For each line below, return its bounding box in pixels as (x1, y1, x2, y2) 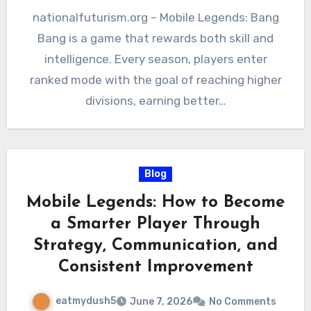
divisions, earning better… (85, 94, 226, 108)
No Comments (209, 295, 276, 308)
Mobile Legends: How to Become (26, 194, 285, 212)
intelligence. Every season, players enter (44, 52, 267, 67)
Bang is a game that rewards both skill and (37, 31, 274, 46)
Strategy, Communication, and (33, 237, 278, 255)
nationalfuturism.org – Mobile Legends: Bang (32, 10, 279, 25)
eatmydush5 (56, 295, 116, 308)
